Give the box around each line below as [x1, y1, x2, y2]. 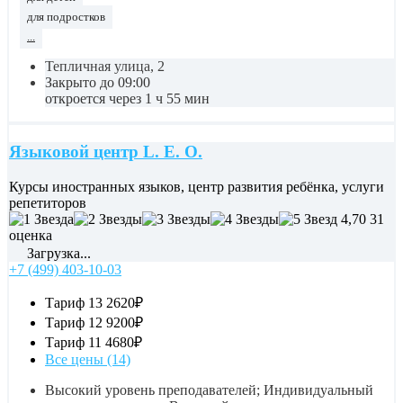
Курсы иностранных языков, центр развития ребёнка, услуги [9, 178, 384, 194]
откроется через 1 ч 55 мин [45, 91, 210, 107]
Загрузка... [23, 245, 91, 261]
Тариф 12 [45, 314, 103, 330]
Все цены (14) [45, 351, 130, 367]
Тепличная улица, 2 [45, 58, 165, 75]
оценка [9, 227, 52, 243]
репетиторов [9, 194, 86, 210]
